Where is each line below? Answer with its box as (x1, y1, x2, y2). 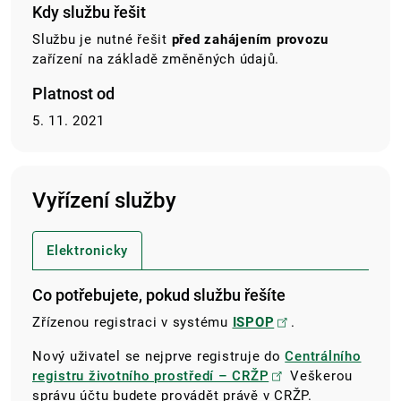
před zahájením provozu (166, 31, 328, 48)
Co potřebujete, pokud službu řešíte (32, 286, 286, 305)
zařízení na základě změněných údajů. (32, 51, 279, 68)
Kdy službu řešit (32, 3, 146, 22)
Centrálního (285, 348, 362, 365)
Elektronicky (47, 243, 128, 260)
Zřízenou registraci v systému (32, 314, 233, 331)
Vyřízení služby (32, 188, 176, 214)
